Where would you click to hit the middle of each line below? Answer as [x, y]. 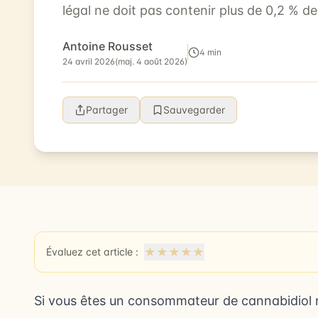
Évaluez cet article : [92, 252]
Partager [107, 110]
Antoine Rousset [108, 46]
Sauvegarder [194, 110]
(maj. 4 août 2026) [151, 61]
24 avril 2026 [89, 61]
